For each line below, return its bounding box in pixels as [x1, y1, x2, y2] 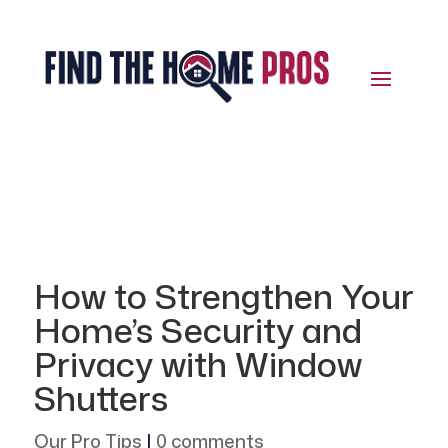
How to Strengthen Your [33, 272, 414, 321]
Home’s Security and [33, 306, 362, 355]
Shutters [33, 374, 168, 423]
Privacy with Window [33, 340, 362, 389]
